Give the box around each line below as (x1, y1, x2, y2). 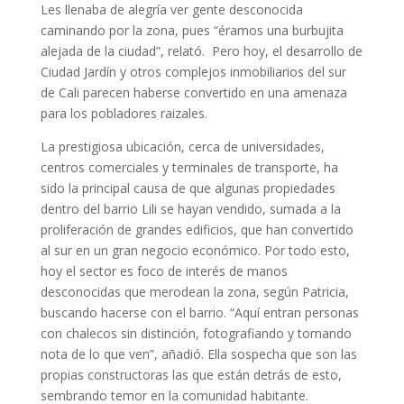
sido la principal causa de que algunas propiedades (40, 179, 335, 197)
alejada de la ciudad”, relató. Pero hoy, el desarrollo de (40, 42, 363, 60)
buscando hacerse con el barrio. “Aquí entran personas (40, 304, 359, 321)
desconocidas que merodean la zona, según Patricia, (40, 283, 349, 300)
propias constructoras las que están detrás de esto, (40, 366, 342, 383)
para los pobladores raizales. (40, 105, 207, 122)
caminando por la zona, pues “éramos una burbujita (40, 22, 344, 39)
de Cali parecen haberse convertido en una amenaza (40, 84, 347, 101)
